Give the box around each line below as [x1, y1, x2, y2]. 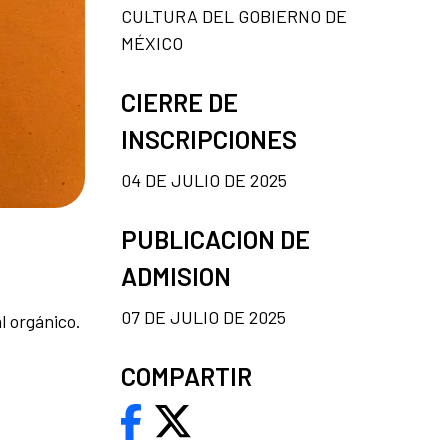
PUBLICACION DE [121, 223, 310, 254]
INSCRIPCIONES [121, 123, 297, 154]
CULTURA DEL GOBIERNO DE [121, 4, 347, 27]
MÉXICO [121, 31, 183, 54]
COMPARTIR [121, 360, 252, 391]
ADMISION [121, 260, 231, 291]
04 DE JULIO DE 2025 [121, 168, 287, 191]
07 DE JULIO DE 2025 [121, 305, 286, 328]
